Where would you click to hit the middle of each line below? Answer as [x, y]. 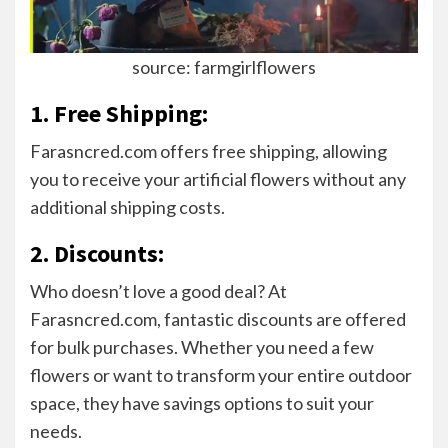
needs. [56, 430]
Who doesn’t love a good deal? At [158, 290]
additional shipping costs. [127, 206]
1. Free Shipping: [119, 113]
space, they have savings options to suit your [202, 402]
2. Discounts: [99, 253]
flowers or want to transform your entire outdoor [221, 374]
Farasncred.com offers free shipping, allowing [208, 150]
